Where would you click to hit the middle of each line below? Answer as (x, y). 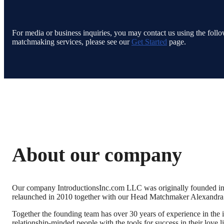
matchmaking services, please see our (72, 42)
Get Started (149, 42)
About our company (97, 155)
